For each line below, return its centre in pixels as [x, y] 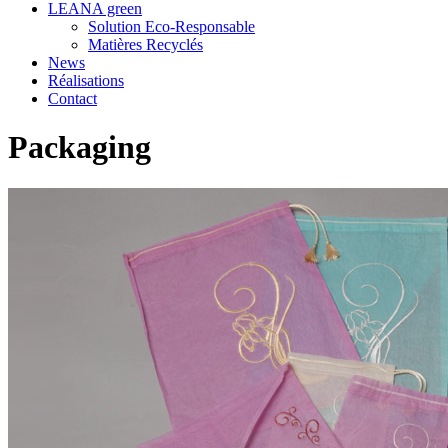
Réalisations [86, 80]
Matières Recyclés [145, 44]
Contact [72, 98]
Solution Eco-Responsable [171, 26]
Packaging [79, 147]
